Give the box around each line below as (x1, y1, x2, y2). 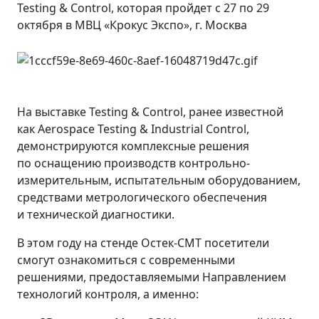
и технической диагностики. (17, 206, 174, 222)
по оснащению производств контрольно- (17, 155, 250, 171)
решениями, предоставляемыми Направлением (17, 268, 286, 285)
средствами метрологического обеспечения (17, 189, 267, 205)
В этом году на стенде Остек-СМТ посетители (17, 234, 269, 251)
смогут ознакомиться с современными (17, 251, 235, 268)
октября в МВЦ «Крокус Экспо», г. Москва (17, 17, 247, 33)
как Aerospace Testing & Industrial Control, (17, 120, 249, 137)
